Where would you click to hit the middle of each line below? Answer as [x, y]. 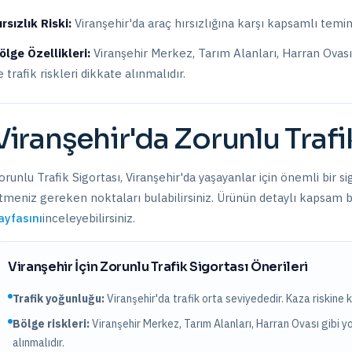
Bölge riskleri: [51, 324]
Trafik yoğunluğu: [59, 299]
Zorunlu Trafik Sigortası [174, 267]
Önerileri [279, 267]
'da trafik [179, 299]
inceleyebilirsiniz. [89, 218]
